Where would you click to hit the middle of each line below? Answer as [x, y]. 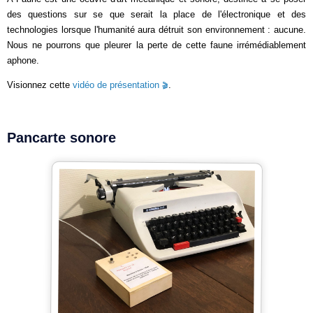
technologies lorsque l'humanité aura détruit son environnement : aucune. [156, 30]
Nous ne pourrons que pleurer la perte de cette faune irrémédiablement [156, 45]
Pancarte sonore [61, 138]
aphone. [23, 60]
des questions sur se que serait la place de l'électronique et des [156, 14]
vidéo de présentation [116, 85]
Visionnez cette [40, 85]
